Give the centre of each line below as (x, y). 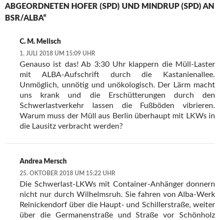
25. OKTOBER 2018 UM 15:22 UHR (68, 174)
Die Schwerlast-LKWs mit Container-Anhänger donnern (117, 184)
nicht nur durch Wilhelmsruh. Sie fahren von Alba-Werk (117, 195)
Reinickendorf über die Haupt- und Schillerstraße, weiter (117, 205)
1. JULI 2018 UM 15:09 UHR (57, 54)
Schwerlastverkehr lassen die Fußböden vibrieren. (117, 106)
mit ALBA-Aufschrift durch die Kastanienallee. (117, 75)
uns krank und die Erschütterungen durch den (117, 96)
